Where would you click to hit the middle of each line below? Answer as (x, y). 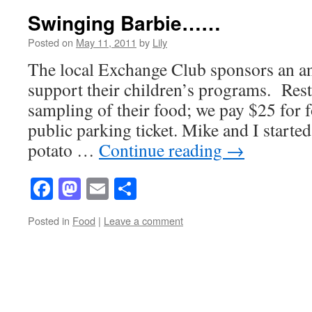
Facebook (96, 188)
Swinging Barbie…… (124, 23)
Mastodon (125, 188)
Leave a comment (143, 220)
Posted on (50, 42)
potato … (63, 150)
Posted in (49, 220)
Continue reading (163, 150)
